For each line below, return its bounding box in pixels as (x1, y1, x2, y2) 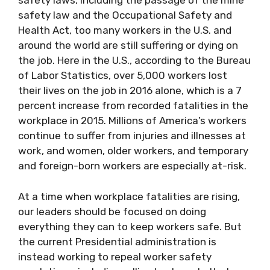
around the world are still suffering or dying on (18, 39, 238, 51)
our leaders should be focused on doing (18, 205, 206, 218)
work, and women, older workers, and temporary (18, 145, 248, 157)
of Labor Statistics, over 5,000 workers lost (18, 69, 227, 81)
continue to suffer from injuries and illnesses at (18, 130, 246, 142)
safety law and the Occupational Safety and (18, 9, 232, 21)
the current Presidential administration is (18, 235, 216, 248)
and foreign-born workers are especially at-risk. (18, 160, 246, 172)
